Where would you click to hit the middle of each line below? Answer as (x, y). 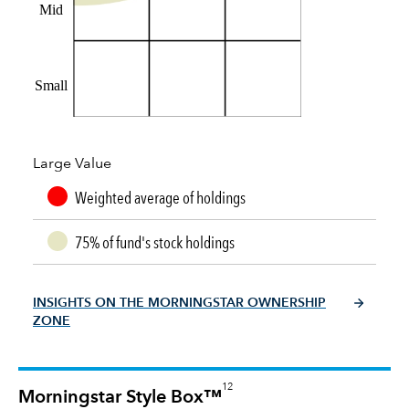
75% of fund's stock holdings (155, 241)
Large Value (72, 164)
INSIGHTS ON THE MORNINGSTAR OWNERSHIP (179, 303)
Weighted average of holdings (160, 197)
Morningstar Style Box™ (120, 398)
